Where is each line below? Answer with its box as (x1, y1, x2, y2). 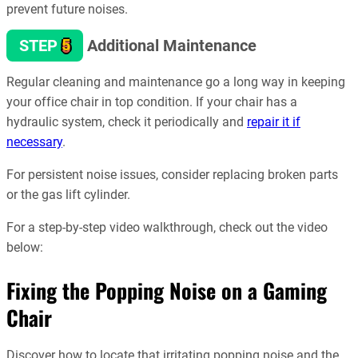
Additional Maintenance (87, 35, 257, 55)
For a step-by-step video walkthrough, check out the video (6, 220, 328, 236)
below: (6, 240, 43, 256)
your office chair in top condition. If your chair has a (6, 94, 297, 110)
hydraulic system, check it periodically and (6, 114, 247, 130)
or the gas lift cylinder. (6, 187, 130, 203)
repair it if (247, 114, 300, 130)
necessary (6, 134, 62, 150)
